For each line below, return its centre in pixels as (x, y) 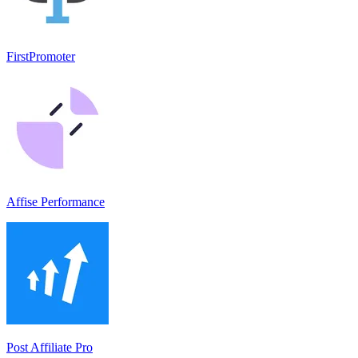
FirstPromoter (41, 56)
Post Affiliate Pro (50, 347)
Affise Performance (56, 201)
